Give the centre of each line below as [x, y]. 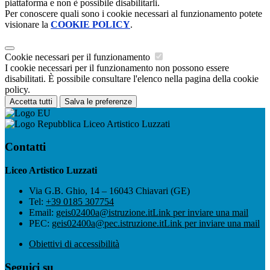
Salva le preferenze [98, 101]
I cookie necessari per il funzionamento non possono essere [117, 67]
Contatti [25, 147]
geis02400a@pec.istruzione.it [108, 223]
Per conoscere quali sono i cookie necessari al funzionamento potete [133, 13]
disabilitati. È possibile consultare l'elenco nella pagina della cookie [132, 78]
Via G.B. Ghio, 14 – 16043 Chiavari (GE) [109, 191]
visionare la [28, 24]
